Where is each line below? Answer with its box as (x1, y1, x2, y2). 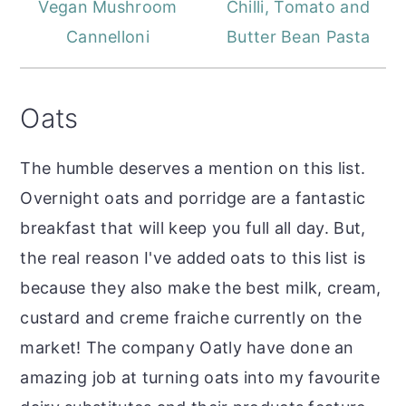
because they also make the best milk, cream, (20, 277, 382, 297)
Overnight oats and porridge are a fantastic (20, 188, 366, 208)
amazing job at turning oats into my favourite (20, 367, 380, 387)
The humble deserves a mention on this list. (20, 158, 366, 178)
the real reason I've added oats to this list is (20, 247, 366, 267)
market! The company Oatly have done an (20, 337, 354, 357)
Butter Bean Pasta (227, 26, 371, 46)
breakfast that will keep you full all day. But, (20, 217, 366, 237)
